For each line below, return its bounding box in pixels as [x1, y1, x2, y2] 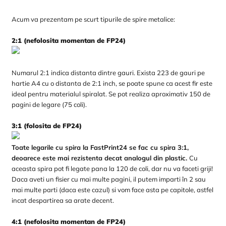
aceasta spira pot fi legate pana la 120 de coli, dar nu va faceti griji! [12, 164, 213, 173]
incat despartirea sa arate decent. [12, 196, 115, 204]
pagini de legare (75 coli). [12, 100, 87, 108]
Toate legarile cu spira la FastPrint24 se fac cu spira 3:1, [12, 143, 189, 151]
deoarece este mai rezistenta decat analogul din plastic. [12, 154, 190, 162]
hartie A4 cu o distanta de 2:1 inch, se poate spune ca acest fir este [12, 79, 213, 87]
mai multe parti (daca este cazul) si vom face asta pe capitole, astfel [12, 186, 214, 194]
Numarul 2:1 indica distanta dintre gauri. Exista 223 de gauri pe [12, 69, 205, 77]
